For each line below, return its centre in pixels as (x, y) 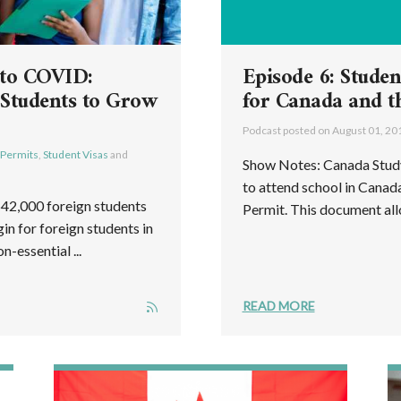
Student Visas (75, 155)
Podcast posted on (287, 131)
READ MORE (278, 306)
